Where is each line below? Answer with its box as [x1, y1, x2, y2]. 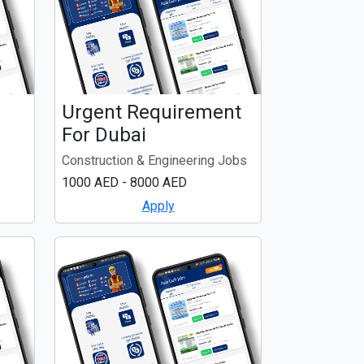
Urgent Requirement [62, 100, 241, 123]
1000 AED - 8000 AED [62, 174, 187, 190]
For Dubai [62, 123, 146, 146]
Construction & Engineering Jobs [62, 152, 247, 168]
